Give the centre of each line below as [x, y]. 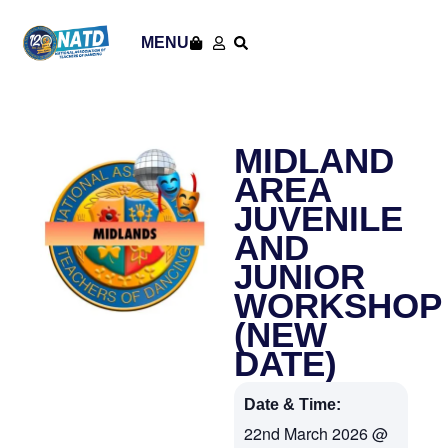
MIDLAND [314, 160]
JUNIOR [299, 276]
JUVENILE [318, 218]
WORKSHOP [337, 305]
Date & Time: [292, 404]
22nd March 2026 [306, 433]
